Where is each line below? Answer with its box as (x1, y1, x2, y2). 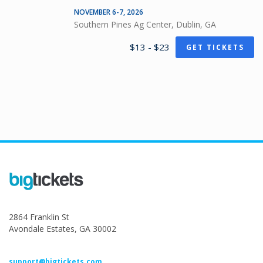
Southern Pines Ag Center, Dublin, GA (74, 19, 216, 30)
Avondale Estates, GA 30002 (9, 223, 116, 234)
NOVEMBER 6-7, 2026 (74, 7, 143, 17)
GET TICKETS (186, 42, 244, 52)
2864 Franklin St (9, 211, 69, 222)
